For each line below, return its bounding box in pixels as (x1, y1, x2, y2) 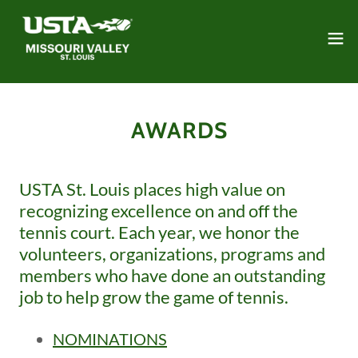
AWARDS (130, 117, 228, 144)
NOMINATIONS (53, 329, 167, 348)
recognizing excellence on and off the (19, 200, 298, 221)
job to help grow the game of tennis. (19, 286, 288, 308)
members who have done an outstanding (19, 265, 325, 286)
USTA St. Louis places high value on (19, 178, 285, 200)
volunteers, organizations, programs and (19, 243, 325, 265)
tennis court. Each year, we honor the (19, 221, 300, 243)
